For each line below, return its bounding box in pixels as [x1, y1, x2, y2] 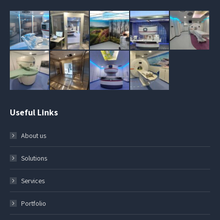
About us [21, 131, 46, 140]
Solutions [21, 153, 47, 163]
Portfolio [21, 198, 46, 208]
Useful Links [10, 106, 58, 118]
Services [21, 176, 45, 185]
